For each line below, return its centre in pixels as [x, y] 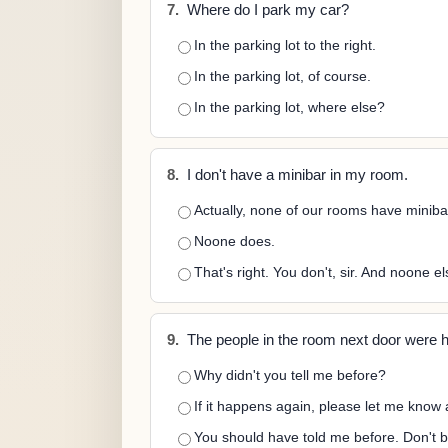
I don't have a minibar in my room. [295, 175]
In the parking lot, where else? [289, 107]
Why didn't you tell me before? [290, 375]
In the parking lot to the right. [285, 45]
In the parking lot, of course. [282, 76]
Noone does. [234, 241]
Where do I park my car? [266, 10]
